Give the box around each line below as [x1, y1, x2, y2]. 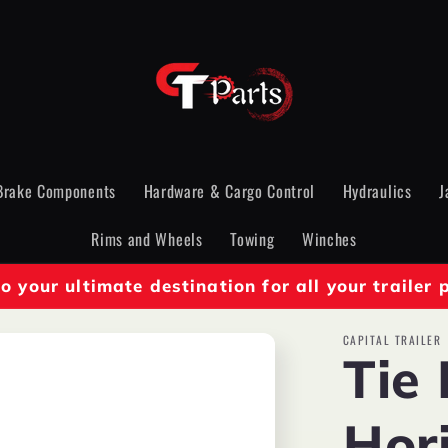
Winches [301, 226, 357, 251]
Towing [230, 226, 275, 251]
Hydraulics [342, 179, 412, 204]
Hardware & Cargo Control [143, 179, 316, 204]
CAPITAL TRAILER [342, 330, 442, 348]
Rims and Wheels [91, 226, 203, 251]
